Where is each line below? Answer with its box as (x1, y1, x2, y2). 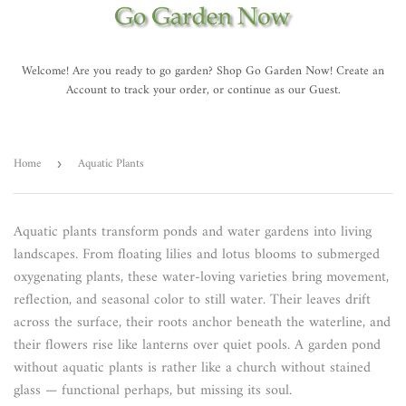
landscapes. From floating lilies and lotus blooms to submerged (14, 242, 380, 268)
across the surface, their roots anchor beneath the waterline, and (14, 310, 391, 336)
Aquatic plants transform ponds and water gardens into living (14, 219, 372, 246)
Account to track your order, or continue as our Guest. (65, 80, 341, 102)
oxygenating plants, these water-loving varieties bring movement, (14, 265, 389, 291)
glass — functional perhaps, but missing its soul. (14, 378, 292, 404)
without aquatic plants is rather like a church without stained (14, 355, 371, 382)
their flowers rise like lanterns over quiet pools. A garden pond (14, 333, 381, 359)
